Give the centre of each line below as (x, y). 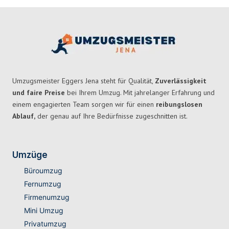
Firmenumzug (47, 197)
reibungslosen (179, 105)
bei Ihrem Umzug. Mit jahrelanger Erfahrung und (140, 93)
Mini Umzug (43, 211)
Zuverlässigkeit (181, 81)
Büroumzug (43, 171)
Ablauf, (24, 116)
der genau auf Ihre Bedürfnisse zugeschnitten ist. (111, 116)
